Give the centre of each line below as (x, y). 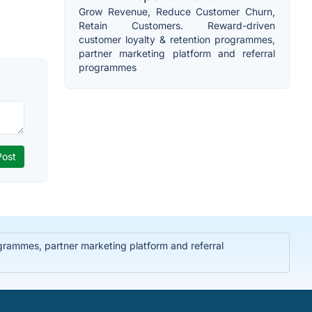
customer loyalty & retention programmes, (177, 39)
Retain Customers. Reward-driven (177, 25)
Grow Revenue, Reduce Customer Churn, (177, 11)
